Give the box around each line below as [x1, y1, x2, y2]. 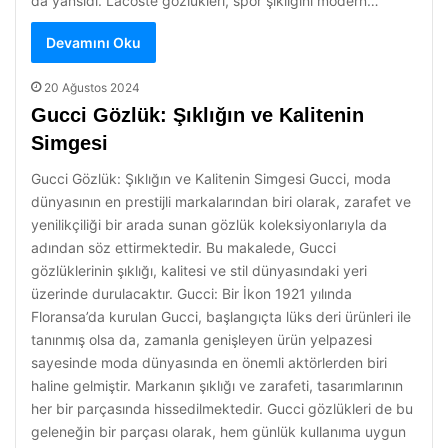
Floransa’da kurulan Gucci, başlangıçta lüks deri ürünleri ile [31, 308, 411, 325]
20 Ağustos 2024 [44, 80, 140, 95]
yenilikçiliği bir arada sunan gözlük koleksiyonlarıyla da [31, 216, 387, 233]
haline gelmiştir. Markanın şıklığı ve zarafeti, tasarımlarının [31, 377, 403, 394]
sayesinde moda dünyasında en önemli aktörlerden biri [31, 354, 387, 371]
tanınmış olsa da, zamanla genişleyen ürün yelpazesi [31, 331, 372, 348]
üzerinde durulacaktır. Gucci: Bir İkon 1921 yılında [31, 285, 352, 302]
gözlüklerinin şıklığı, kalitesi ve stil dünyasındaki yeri [31, 262, 367, 279]
